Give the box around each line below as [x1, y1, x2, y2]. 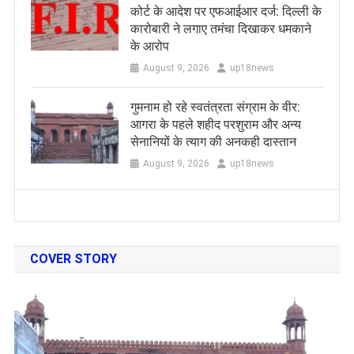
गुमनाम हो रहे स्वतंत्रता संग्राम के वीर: [130, 100, 300, 115]
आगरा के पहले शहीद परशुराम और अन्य [130, 117, 301, 133]
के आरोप [130, 39, 169, 55]
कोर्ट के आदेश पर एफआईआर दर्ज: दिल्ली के [130, 4, 322, 20]
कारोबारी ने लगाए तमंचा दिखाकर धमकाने [130, 21, 311, 37]
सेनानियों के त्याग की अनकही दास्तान [130, 134, 296, 150]
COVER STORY [29, 251, 117, 267]
